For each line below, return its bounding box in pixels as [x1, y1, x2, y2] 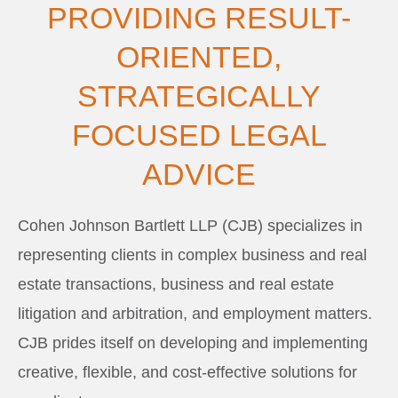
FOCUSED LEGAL [71, 117, 327, 152]
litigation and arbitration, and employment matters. [18, 304, 372, 322]
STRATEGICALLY [77, 78, 321, 113]
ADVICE [142, 156, 256, 191]
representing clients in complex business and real [18, 245, 367, 264]
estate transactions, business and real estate [18, 275, 334, 293]
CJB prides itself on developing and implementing [18, 333, 368, 352]
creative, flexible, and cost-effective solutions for [18, 362, 357, 381]
